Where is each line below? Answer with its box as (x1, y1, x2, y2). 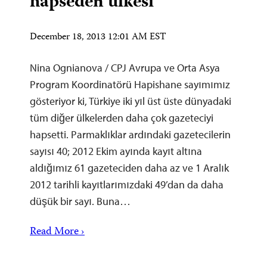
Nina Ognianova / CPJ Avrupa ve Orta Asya (30, 60, 220, 74)
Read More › (30, 223, 85, 241)
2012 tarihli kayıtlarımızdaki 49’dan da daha (30, 177, 223, 191)
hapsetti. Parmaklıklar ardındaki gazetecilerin (30, 127, 231, 141)
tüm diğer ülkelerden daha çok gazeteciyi (30, 110, 213, 125)
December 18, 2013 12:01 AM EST (30, 29, 166, 45)
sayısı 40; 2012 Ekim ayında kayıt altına (30, 144, 202, 158)
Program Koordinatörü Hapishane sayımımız (30, 77, 230, 91)
